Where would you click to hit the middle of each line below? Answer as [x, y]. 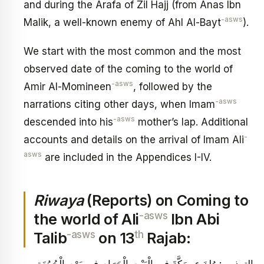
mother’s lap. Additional [192, 122]
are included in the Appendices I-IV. [127, 158]
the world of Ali [86, 219]
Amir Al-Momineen [67, 87]
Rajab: [167, 238]
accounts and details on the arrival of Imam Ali [134, 140]
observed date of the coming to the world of [128, 69]
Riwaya [59, 200]
